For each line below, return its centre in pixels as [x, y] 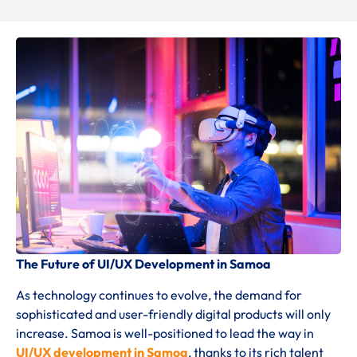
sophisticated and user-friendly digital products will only [173, 314]
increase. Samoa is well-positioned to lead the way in [165, 333]
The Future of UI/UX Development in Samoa [143, 264]
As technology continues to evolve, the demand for [159, 294]
